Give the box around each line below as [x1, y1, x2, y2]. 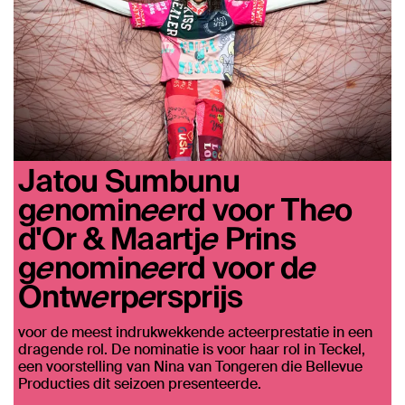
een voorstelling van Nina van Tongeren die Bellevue [18, 357, 363, 377]
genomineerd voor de [18, 248, 316, 286]
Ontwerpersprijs [18, 277, 243, 315]
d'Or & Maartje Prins [18, 219, 296, 257]
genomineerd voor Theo [18, 190, 353, 228]
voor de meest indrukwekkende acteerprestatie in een [18, 323, 372, 343]
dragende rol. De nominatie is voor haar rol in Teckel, [18, 340, 365, 360]
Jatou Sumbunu [18, 161, 240, 199]
